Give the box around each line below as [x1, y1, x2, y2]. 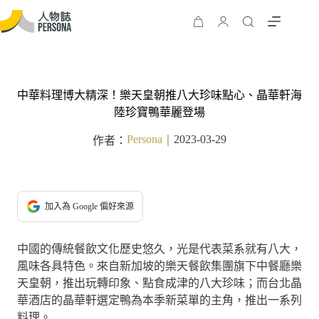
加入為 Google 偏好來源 [45, 202, 134, 211]
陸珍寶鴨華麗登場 [114, 106, 205, 118]
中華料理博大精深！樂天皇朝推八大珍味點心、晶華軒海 [17, 89, 302, 101]
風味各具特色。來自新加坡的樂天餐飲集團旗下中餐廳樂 [17, 260, 302, 272]
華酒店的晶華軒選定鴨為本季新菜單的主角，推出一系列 [17, 294, 302, 306]
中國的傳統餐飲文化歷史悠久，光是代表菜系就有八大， [17, 243, 302, 255]
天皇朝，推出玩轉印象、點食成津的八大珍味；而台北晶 [17, 277, 302, 289]
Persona [127, 133, 162, 145]
